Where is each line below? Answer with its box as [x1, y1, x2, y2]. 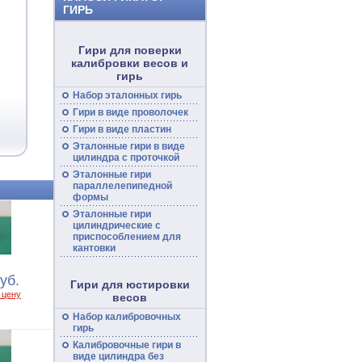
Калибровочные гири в [72, 339, 181, 351]
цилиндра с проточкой [72, 152, 179, 163]
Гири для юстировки [69, 278, 190, 291]
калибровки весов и [71, 57, 188, 69]
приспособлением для [72, 231, 181, 242]
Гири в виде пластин [72, 124, 171, 135]
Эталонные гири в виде [72, 141, 185, 152]
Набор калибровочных [72, 311, 181, 322]
